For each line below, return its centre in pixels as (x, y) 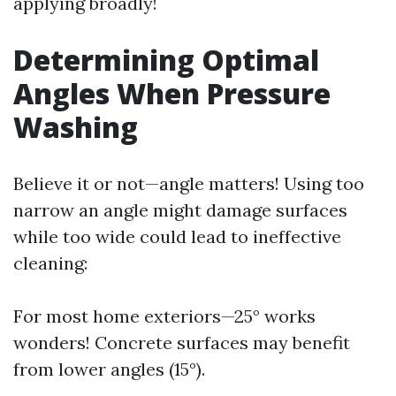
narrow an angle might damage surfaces (180, 210)
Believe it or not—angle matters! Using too (189, 183)
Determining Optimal (166, 60)
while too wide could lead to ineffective (177, 236)
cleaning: (50, 263)
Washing (76, 127)
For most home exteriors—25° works (164, 316)
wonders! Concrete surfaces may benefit (182, 343)
